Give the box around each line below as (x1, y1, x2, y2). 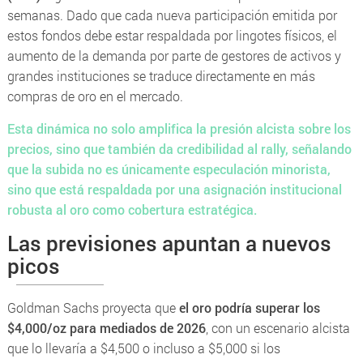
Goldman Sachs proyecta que (6, 298, 179, 316)
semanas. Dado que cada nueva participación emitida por (6, 6, 337, 23)
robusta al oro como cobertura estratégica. (6, 200, 257, 218)
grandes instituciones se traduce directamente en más (6, 66, 315, 84)
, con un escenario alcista (205, 318, 350, 336)
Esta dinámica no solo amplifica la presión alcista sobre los (6, 119, 351, 137)
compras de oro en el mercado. (6, 87, 183, 105)
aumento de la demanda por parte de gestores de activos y (6, 46, 341, 64)
